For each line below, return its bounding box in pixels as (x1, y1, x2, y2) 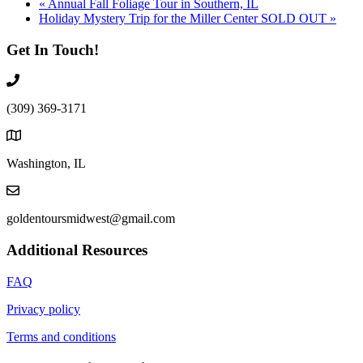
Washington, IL (6, 156, 86, 171)
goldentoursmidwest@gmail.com (6, 211, 175, 226)
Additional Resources (6, 241, 147, 259)
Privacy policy (6, 301, 80, 316)
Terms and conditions (6, 329, 116, 344)
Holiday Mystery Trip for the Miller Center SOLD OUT (39, 11, 330, 26)
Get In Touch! (6, 41, 99, 58)
